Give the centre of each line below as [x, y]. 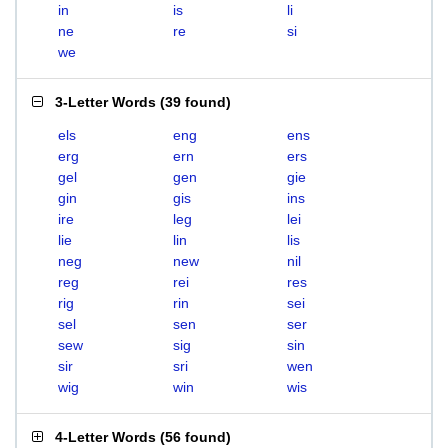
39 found [195, 102]
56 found [195, 437]
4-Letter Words [105, 437]
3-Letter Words [105, 102]
